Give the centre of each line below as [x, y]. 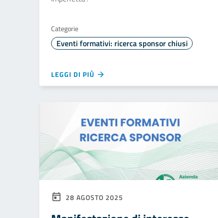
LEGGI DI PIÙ [74, 74]
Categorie [65, 28]
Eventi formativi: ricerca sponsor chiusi [122, 43]
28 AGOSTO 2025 [93, 197]
